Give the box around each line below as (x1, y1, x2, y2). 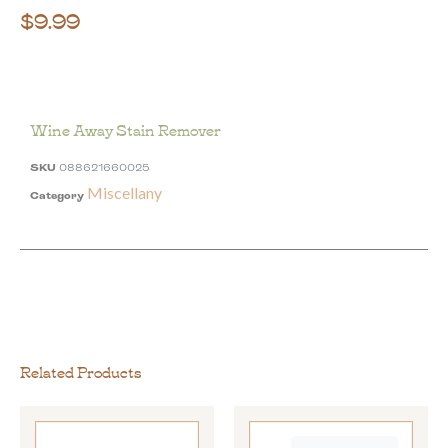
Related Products (20, 360, 141, 383)
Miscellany (87, 182, 162, 202)
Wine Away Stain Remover (30, 117, 221, 140)
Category (30, 188, 84, 201)
